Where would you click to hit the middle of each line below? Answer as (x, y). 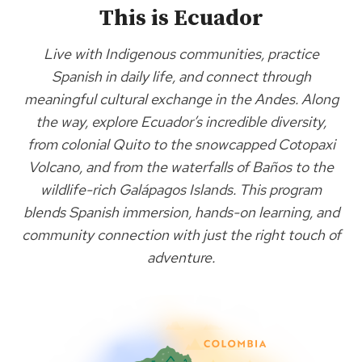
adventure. (181, 257)
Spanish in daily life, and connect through (181, 76)
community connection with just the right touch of (181, 234)
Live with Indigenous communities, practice (181, 53)
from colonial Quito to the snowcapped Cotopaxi (181, 144)
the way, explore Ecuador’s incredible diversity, (181, 121)
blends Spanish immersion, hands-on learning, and (181, 212)
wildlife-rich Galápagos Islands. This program (181, 189)
